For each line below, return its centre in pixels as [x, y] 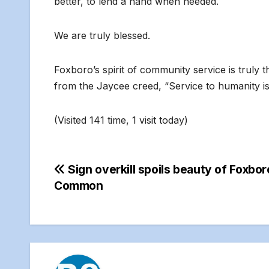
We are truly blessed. [102, 36]
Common [79, 186]
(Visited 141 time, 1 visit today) [121, 120]
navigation [102, 199]
